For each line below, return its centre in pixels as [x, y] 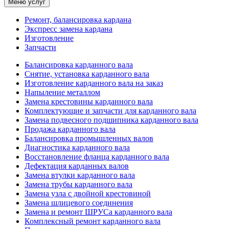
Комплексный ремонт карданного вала [93, 221]
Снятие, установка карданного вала [87, 74]
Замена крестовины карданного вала [89, 102]
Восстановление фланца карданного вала [97, 157]
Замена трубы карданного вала [78, 185]
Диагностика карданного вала [77, 148]
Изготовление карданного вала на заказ [94, 83]
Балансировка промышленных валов [89, 139]
